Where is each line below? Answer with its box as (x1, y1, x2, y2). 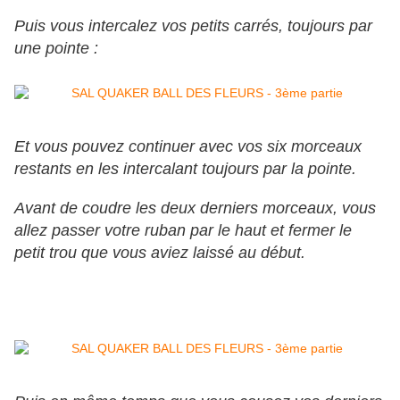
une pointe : (14, 39, 98, 58)
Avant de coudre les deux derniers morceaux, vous (14, 199, 376, 218)
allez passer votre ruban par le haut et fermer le (14, 221, 352, 240)
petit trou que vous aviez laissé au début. (14, 244, 305, 262)
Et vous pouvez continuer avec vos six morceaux (14, 137, 362, 156)
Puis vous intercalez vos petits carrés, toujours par (14, 17, 372, 36)
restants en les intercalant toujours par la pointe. (14, 160, 356, 179)
